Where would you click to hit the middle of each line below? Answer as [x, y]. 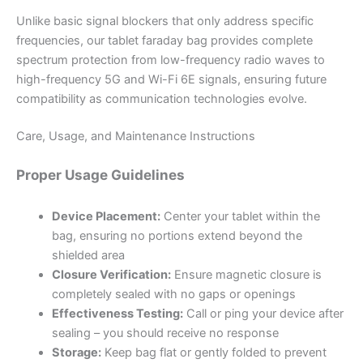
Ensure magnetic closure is [246, 275]
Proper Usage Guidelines [100, 174]
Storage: [76, 353]
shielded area [88, 256]
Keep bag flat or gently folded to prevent [214, 353]
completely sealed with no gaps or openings [173, 295]
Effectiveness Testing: [117, 314]
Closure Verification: [111, 275]
